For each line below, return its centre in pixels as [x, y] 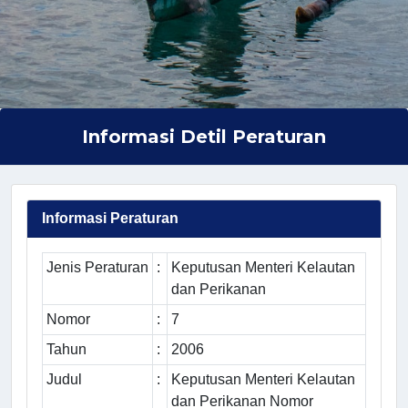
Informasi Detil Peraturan [204, 136]
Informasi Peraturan [110, 218]
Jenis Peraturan [97, 267]
